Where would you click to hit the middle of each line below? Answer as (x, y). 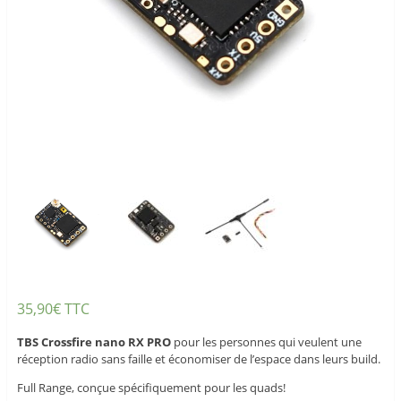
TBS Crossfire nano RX (80, 342)
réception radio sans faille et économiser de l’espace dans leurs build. (198, 359)
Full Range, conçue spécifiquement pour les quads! (151, 388)
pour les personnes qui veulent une (266, 342)
